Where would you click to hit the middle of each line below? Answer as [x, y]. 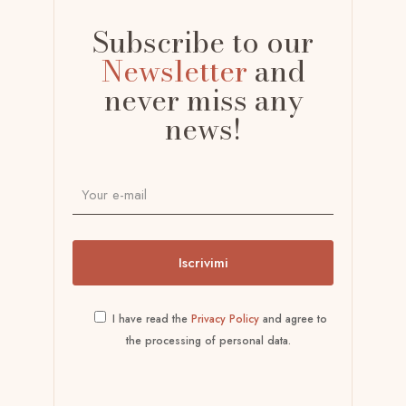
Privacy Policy [225, 319]
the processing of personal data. [208, 340]
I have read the [151, 319]
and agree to [293, 319]
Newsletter [174, 71]
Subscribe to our [203, 42]
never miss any [203, 100]
